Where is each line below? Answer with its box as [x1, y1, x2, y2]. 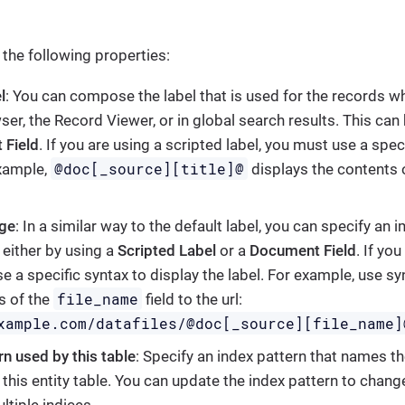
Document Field [250, 240, 356, 259]
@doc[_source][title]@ [54, 158, 245, 178]
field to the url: [142, 289, 243, 308]
